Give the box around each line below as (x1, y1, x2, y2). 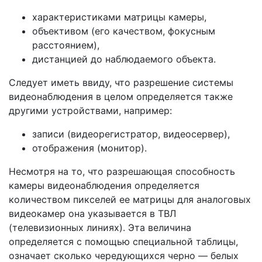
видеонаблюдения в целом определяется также (9, 91, 233, 102)
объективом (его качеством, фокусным (32, 25, 215, 37)
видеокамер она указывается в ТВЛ (9, 208, 176, 219)
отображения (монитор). (32, 142, 147, 154)
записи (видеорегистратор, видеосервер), (32, 128, 230, 140)
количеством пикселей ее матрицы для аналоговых (9, 194, 251, 205)
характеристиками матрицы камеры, (32, 11, 206, 23)
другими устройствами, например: (9, 105, 172, 116)
